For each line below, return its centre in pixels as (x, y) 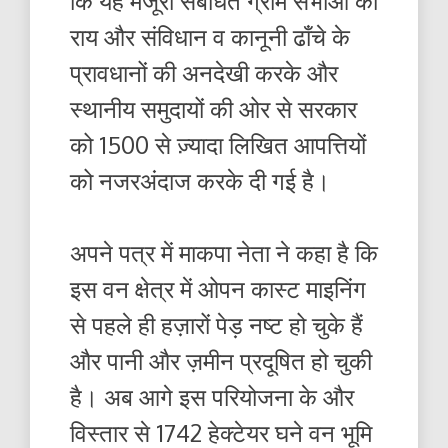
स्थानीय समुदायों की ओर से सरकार (213, 109)
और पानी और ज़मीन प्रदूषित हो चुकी (221, 361)
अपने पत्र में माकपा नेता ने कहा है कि (224, 253)
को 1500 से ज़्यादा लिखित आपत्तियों (218, 145)
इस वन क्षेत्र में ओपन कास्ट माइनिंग (218, 289)
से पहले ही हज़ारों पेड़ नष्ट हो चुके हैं (216, 325)
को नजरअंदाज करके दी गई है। (200, 181)
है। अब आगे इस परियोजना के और (212, 397)
